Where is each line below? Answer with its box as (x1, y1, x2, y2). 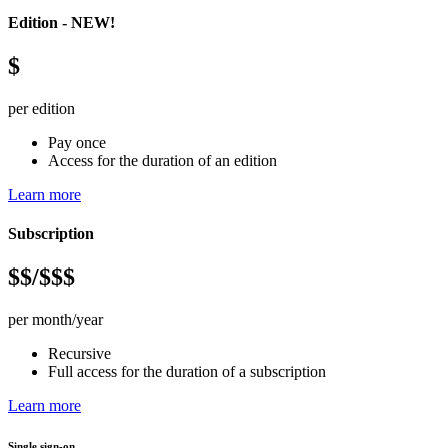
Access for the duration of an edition (48, 151, 277, 169)
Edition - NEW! (8, 13, 115, 31)
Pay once (48, 133, 106, 151)
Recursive (48, 345, 111, 363)
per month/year (8, 311, 103, 329)
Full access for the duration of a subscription (48, 363, 326, 381)
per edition (8, 99, 75, 117)
